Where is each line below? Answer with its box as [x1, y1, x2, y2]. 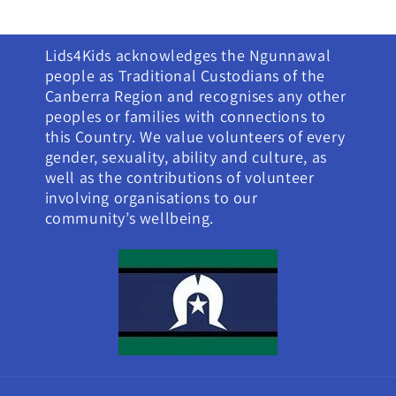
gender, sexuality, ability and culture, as [44, 147, 327, 167]
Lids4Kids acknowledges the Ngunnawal [44, 45, 331, 65]
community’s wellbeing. [44, 208, 214, 228]
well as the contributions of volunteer [44, 167, 315, 187]
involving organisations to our [44, 187, 258, 208]
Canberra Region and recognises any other [44, 86, 346, 106]
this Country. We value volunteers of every [44, 126, 346, 147]
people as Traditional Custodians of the [44, 65, 326, 86]
